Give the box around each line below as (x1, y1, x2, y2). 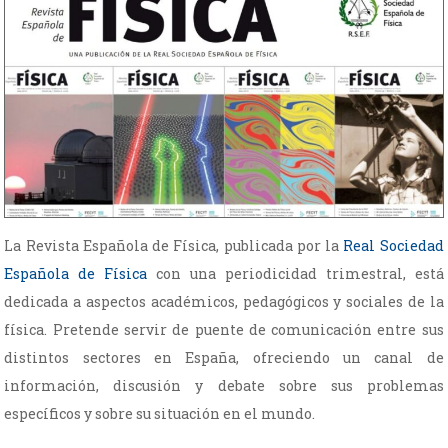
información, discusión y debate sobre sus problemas (4, 375, 444, 395)
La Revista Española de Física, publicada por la (4, 235, 344, 255)
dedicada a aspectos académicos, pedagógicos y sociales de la (4, 291, 444, 311)
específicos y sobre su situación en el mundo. (4, 403, 316, 423)
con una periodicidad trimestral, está (147, 263, 444, 283)
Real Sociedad (343, 235, 444, 255)
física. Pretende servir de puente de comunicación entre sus (4, 319, 444, 339)
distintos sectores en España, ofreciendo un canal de (4, 347, 444, 367)
